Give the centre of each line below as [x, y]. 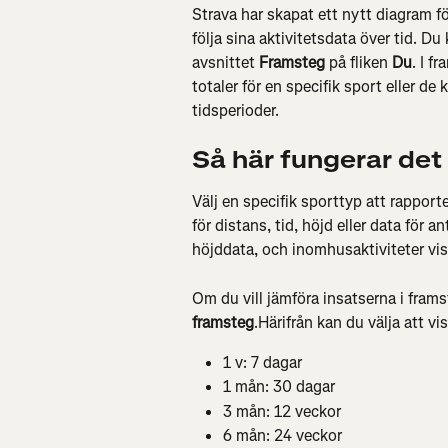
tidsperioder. [235, 110]
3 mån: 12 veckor [282, 411]
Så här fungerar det [317, 160]
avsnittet [225, 62]
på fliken [358, 62]
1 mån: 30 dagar [279, 387]
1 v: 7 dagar [262, 362]
